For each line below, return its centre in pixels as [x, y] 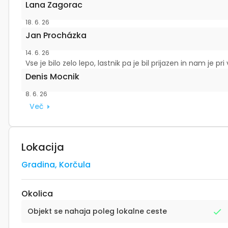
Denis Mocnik [52, 77]
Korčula [75, 165]
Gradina [38, 165]
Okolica [37, 194]
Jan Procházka [56, 35]
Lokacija [43, 147]
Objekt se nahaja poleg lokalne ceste [97, 211]
